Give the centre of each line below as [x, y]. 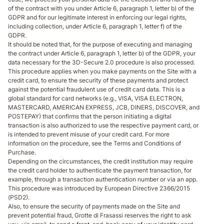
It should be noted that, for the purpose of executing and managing [100, 44]
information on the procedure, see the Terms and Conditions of [94, 143]
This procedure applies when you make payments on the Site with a [102, 71]
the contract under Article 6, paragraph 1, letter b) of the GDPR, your [102, 53]
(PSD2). [19, 197]
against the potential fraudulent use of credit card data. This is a [96, 89]
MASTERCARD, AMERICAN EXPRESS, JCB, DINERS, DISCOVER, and [104, 107]
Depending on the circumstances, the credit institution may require [100, 161]
